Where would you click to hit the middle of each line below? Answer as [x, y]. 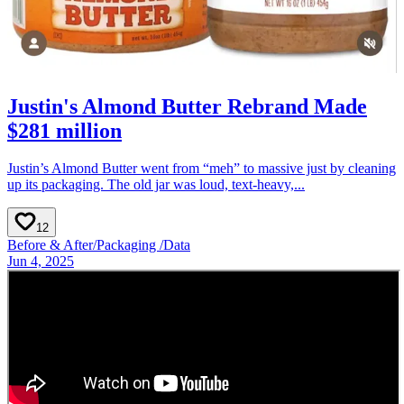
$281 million [64, 130]
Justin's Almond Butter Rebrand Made [187, 106]
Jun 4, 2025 [41, 262]
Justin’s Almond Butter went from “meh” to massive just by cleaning [202, 169]
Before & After [50, 245]
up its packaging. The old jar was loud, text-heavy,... [156, 185]
